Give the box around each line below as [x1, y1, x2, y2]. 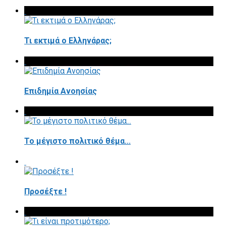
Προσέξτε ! [24, 187, 67, 196]
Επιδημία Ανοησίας [24, 86, 97, 96]
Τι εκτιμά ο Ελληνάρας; [24, 36, 111, 46]
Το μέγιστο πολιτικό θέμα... [24, 136, 131, 146]
